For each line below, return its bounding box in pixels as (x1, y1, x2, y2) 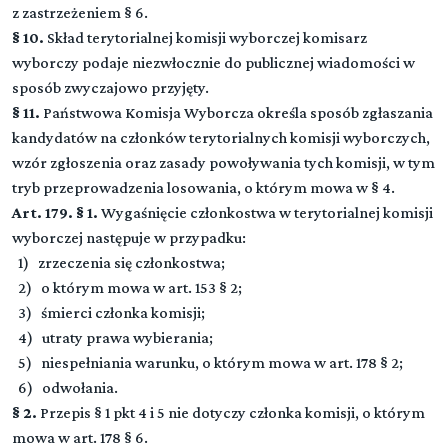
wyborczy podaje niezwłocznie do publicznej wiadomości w (12, 54, 415, 71)
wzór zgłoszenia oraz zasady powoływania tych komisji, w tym (12, 154, 435, 171)
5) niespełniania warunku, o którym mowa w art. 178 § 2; (12, 354, 403, 371)
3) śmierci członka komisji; (12, 304, 205, 321)
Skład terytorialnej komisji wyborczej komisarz (44, 29, 367, 46)
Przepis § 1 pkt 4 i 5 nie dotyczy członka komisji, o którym (37, 404, 425, 421)
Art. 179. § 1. (12, 204, 98, 221)
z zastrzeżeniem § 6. (12, 4, 148, 21)
